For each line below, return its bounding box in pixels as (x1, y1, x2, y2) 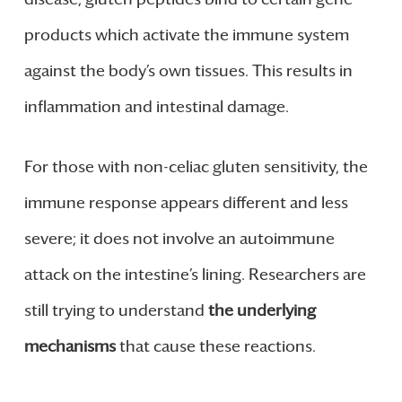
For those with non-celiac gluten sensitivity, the (23, 156, 368, 177)
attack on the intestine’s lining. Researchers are (23, 264, 366, 284)
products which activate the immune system (23, 24, 349, 45)
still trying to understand (23, 300, 208, 320)
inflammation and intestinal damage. (23, 96, 289, 117)
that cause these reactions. (115, 336, 316, 356)
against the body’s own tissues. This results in (23, 60, 353, 81)
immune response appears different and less (23, 192, 348, 213)
